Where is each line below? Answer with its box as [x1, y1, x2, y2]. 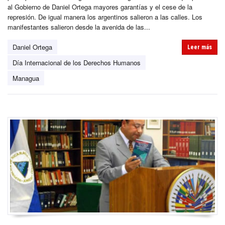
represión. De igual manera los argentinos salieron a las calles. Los [8, 12, 202, 22]
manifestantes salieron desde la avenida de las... [8, 22, 150, 32]
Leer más [187, 44, 212, 51]
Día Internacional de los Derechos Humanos [13, 58, 141, 68]
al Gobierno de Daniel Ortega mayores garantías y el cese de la [8, 2, 192, 12]
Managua [13, 73, 39, 83]
